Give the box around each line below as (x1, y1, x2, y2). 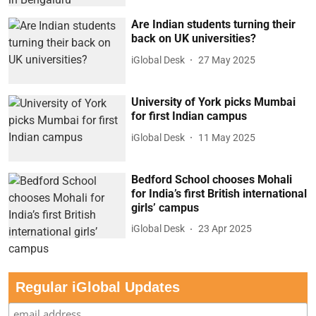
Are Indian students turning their (131, 18, 296, 32)
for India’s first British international (131, 186, 308, 200)
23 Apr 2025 (198, 223, 253, 235)
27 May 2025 (198, 54, 256, 66)
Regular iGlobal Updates (16, 279, 180, 296)
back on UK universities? (131, 32, 257, 46)
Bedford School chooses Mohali (131, 172, 293, 186)
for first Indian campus (131, 109, 248, 123)
